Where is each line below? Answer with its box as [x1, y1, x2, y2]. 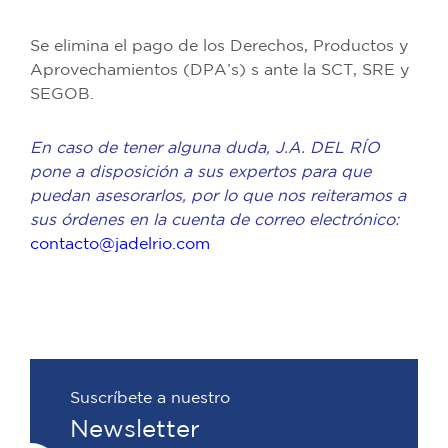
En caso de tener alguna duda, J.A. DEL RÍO [30, 140, 380, 156]
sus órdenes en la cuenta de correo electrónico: [30, 212, 399, 228]
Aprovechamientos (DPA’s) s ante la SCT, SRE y [30, 62, 409, 78]
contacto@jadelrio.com [30, 236, 210, 252]
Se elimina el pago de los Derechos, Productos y [30, 38, 408, 54]
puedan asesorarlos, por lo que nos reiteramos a [30, 188, 406, 204]
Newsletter [70, 418, 200, 441]
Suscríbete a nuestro [70, 390, 230, 406]
